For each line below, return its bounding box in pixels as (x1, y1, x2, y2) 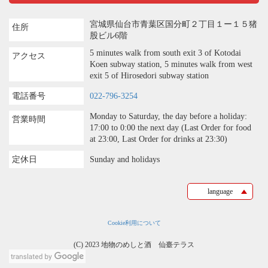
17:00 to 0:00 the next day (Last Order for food (90, 123, 251, 132)
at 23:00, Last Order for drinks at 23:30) (90, 135, 227, 144)
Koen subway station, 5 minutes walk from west (90, 60, 252, 69)
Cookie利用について (107, 220, 161, 226)
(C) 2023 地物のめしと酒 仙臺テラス (74, 240, 194, 249)
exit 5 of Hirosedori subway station (90, 71, 209, 80)
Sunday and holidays (90, 155, 160, 164)
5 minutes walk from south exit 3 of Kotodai (90, 48, 241, 57)
